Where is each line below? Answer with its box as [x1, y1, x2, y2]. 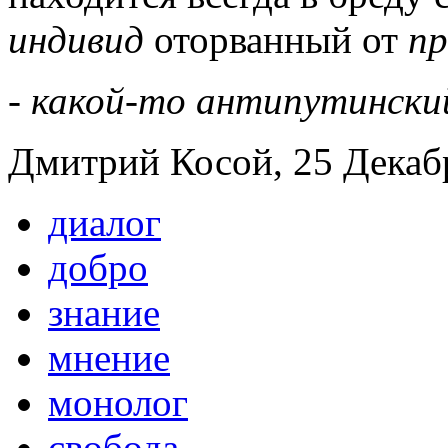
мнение [48, 335, 170, 379]
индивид [8, 17, 144, 61]
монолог [48, 380, 188, 424]
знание [48, 290, 160, 334]
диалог [48, 200, 161, 244]
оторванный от [144, 17, 408, 61]
